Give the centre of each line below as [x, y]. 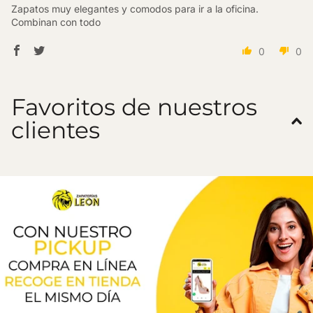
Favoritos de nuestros [134, 107]
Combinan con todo [56, 22]
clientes [56, 130]
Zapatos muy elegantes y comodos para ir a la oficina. [135, 8]
